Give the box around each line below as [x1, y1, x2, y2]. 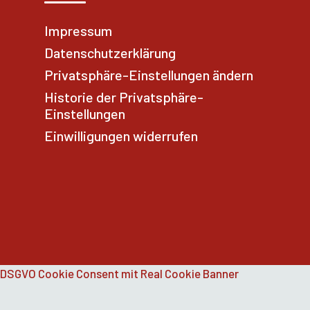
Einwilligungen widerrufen [44, 127, 198, 144]
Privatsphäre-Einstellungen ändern [44, 66, 253, 83]
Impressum [44, 22, 112, 39]
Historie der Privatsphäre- [44, 89, 203, 105]
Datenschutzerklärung [44, 44, 176, 61]
